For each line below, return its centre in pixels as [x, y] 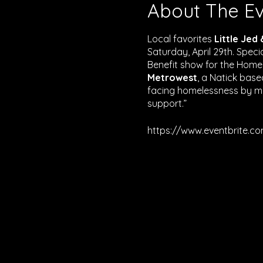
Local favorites [179, 38]
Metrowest [172, 77]
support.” [167, 103]
